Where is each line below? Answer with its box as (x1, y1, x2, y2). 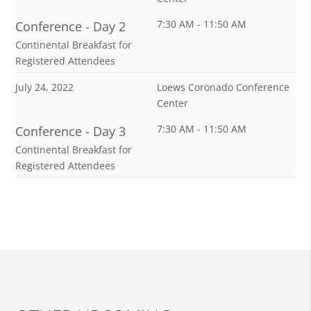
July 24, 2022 (15, 80, 74, 94)
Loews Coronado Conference (157, 80, 289, 94)
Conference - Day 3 (15, 122, 126, 140)
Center (157, 96, 188, 110)
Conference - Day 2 (15, 17, 126, 35)
